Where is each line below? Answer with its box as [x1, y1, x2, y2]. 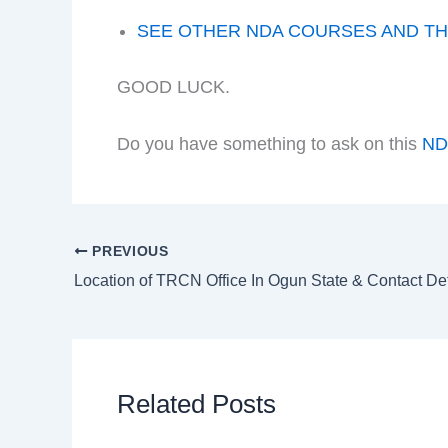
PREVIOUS [87, 243, 169, 259]
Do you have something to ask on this [117, 134, 422, 155]
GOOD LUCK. [117, 76, 230, 97]
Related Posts [117, 388, 276, 419]
